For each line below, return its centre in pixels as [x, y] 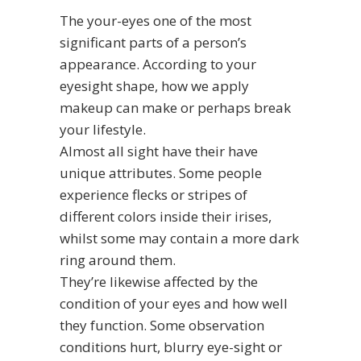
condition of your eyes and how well [174, 303]
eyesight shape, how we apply [154, 85]
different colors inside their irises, [166, 216]
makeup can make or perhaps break [175, 107]
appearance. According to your [158, 64]
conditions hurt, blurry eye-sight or [171, 346]
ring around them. [118, 259]
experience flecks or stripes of [154, 194]
